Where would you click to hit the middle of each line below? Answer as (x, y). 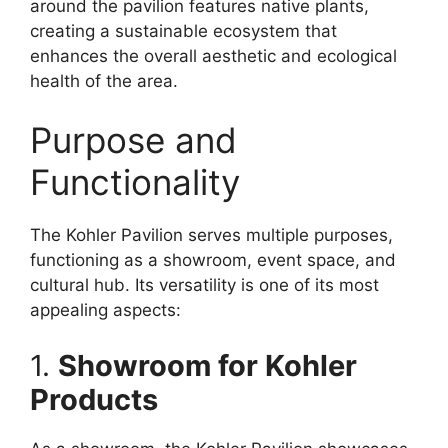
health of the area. (104, 80)
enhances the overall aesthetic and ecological (213, 55)
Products (94, 399)
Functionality (135, 182)
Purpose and (133, 140)
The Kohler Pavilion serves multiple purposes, (211, 235)
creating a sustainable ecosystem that (183, 30)
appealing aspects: (105, 310)
